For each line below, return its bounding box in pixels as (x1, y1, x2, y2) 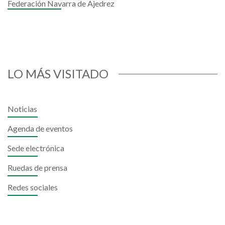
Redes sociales (8, 182, 58, 192)
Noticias (8, 104, 37, 114)
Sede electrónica (8, 143, 64, 153)
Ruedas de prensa (8, 163, 67, 172)
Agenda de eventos (8, 124, 73, 133)
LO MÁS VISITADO (8, 66, 108, 81)
